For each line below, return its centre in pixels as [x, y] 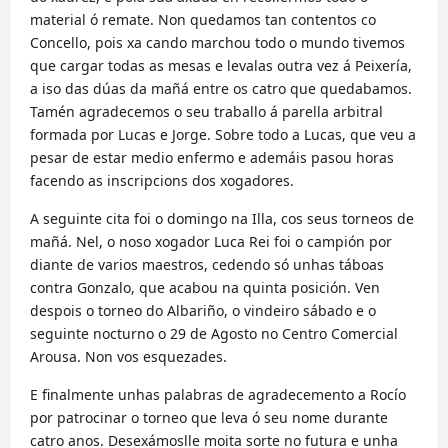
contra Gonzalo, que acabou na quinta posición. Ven [205, 287]
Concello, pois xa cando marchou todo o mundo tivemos [217, 42]
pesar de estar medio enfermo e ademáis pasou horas [212, 157]
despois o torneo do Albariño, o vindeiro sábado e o [203, 310]
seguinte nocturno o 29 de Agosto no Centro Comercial [214, 333]
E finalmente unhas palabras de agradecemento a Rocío [218, 394]
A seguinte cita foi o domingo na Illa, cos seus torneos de [222, 218]
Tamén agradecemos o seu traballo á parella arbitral [206, 111]
